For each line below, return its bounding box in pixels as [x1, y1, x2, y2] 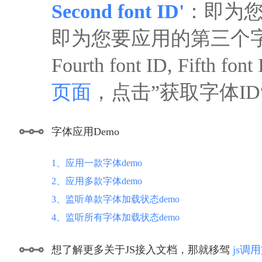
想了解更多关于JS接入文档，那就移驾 [51, 244, 233, 256]
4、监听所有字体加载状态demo [51, 212, 180, 222]
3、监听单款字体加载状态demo [51, 194, 180, 204]
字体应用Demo [51, 126, 119, 137]
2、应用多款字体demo [51, 176, 142, 186]
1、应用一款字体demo [51, 158, 142, 168]
